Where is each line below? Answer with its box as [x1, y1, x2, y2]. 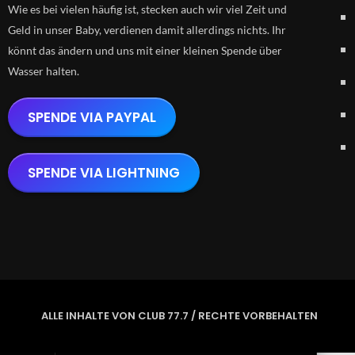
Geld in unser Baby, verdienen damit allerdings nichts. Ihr [8, 23, 286, 37]
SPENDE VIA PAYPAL [28, 107, 156, 127]
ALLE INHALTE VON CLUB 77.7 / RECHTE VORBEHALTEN [41, 308, 318, 324]
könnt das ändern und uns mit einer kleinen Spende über [8, 44, 282, 58]
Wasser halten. [8, 64, 79, 78]
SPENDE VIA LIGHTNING [28, 162, 180, 182]
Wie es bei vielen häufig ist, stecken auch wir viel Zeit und [8, 2, 287, 17]
